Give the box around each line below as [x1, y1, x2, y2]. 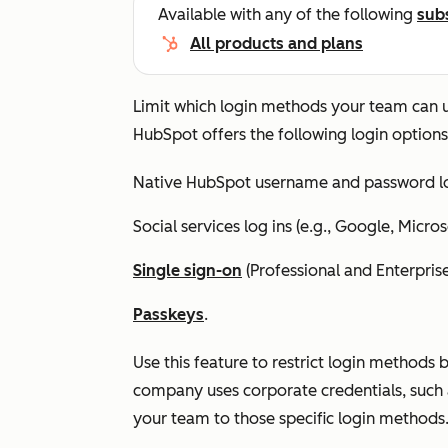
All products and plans [190, 34, 363, 53]
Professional [250, 261, 340, 280]
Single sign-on [133, 261, 242, 280]
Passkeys [133, 305, 204, 324]
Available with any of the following [158, 5, 417, 24]
